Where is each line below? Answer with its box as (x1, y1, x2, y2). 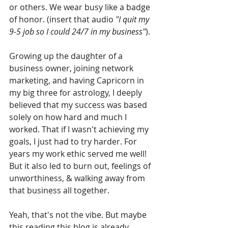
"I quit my (116, 13, 151, 25)
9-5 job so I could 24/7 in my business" (9, 25, 146, 37)
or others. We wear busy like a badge (9, 1, 152, 13)
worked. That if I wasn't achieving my (9, 123, 151, 135)
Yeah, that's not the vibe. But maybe (9, 209, 149, 220)
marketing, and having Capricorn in (9, 74, 146, 86)
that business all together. (9, 184, 109, 196)
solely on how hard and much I (9, 111, 129, 123)
